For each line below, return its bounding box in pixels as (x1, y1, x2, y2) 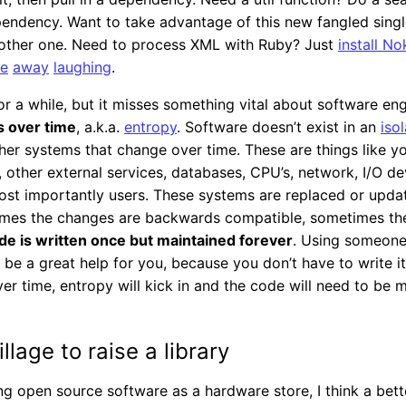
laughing (53, 58, 111, 77)
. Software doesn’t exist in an (177, 118, 381, 137)
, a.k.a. (76, 118, 124, 137)
